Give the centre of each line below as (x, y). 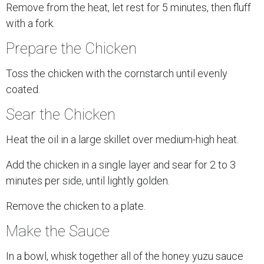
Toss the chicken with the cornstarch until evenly (117, 73)
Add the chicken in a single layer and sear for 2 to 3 (121, 165)
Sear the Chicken (61, 114)
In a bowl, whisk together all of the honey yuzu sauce (125, 256)
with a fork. (30, 23)
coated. (23, 89)
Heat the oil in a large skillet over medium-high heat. (122, 139)
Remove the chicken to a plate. (76, 206)
